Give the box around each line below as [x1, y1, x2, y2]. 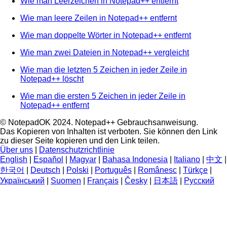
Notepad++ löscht [20, 74, 84, 83]
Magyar [69, 155, 96, 164]
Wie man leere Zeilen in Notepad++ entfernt [20, 13, 177, 22]
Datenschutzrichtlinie [39, 145, 115, 154]
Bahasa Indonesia [102, 155, 168, 164]
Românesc [138, 165, 177, 174]
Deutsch [30, 165, 60, 174]
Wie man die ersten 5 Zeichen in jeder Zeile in [20, 91, 185, 100]
